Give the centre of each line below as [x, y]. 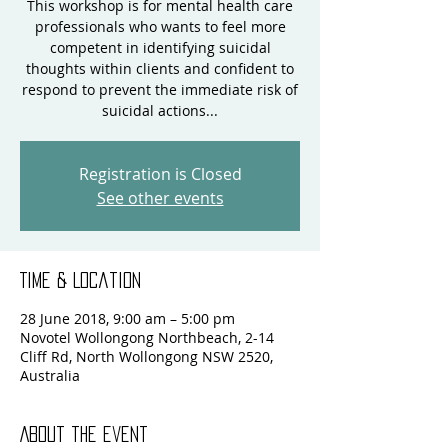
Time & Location [80, 280]
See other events [160, 198]
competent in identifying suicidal [160, 47]
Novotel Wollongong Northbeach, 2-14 [147, 337]
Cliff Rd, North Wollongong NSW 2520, [146, 356]
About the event [84, 434]
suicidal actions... [160, 110]
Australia [50, 375]
